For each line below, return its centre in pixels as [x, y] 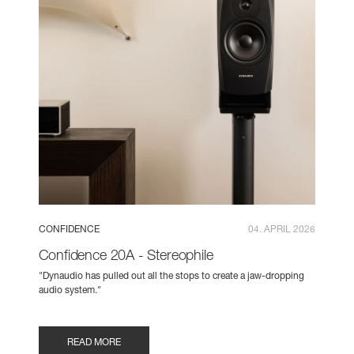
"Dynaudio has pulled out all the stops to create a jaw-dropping [171, 277]
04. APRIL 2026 [282, 230]
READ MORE [94, 343]
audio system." [70, 291]
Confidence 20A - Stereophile [126, 256]
